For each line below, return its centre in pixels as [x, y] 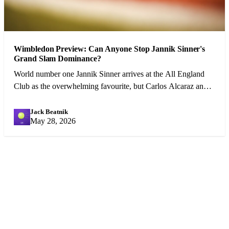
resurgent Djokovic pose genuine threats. [80, 99]
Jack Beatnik [49, 111]
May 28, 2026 [53, 121]
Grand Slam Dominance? [58, 59]
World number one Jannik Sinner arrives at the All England [109, 74]
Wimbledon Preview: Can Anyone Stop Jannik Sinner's [110, 49]
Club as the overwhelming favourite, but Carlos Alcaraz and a [114, 86]
